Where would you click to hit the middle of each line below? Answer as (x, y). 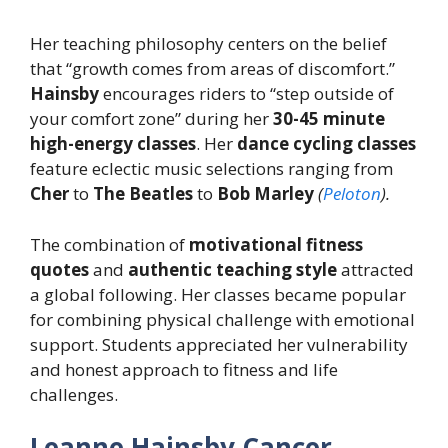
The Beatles (143, 194)
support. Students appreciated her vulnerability (219, 344)
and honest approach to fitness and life (184, 369)
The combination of (109, 244)
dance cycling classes (326, 144)
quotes (59, 269)
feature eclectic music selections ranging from (211, 169)
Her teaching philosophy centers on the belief (208, 44)
